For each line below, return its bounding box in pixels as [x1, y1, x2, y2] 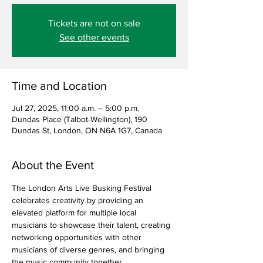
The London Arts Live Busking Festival [12, 183, 154, 193]
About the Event [12, 159, 94, 171]
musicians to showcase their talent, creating [12, 220, 173, 230]
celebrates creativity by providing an [12, 195, 146, 205]
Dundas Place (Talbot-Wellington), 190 [12, 114, 147, 124]
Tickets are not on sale [48, 18, 140, 28]
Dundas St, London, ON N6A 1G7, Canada [12, 126, 162, 135]
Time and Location [12, 79, 107, 92]
